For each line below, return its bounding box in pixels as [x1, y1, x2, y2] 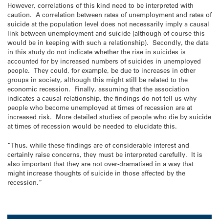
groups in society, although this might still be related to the [7, 75, 188, 84]
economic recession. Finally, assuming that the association [7, 85, 189, 93]
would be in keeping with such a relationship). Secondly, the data [7, 38, 209, 47]
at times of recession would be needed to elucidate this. [7, 122, 177, 131]
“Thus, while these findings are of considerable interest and [7, 140, 189, 149]
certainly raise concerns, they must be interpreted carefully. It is [7, 150, 202, 158]
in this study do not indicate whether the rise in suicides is [7, 47, 186, 56]
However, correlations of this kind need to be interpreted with [7, 1, 194, 10]
